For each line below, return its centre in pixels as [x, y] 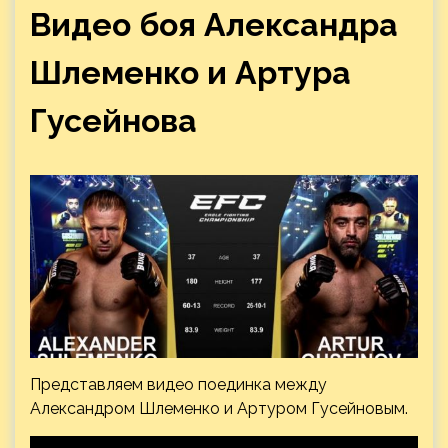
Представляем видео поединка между [178, 384]
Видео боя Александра [214, 24]
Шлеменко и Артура [190, 72]
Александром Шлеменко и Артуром [170, 408]
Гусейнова [113, 120]
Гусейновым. [359, 408]
